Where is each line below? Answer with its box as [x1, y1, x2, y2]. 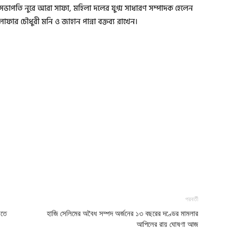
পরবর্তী [185, 195, 198, 203]
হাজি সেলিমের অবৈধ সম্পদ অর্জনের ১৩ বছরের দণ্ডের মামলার [47, 208, 198, 218]
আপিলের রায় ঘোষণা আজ [137, 219, 198, 229]
